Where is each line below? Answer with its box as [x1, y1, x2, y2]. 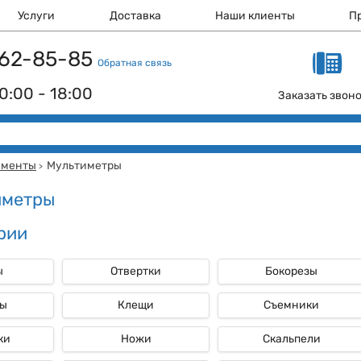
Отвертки [110, 264, 161, 278]
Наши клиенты [215, 9, 296, 23]
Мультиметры [47, 159, 122, 172]
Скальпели [262, 332, 321, 346]
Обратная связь [98, 57, 172, 68]
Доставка [109, 9, 161, 23]
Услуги [18, 9, 56, 23]
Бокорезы [265, 264, 317, 278]
